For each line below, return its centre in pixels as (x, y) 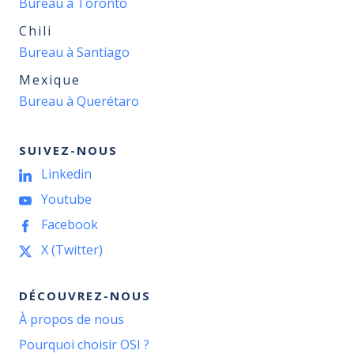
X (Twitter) (72, 250)
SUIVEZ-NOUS (68, 150)
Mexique (50, 80)
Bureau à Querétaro (79, 101)
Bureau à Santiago (74, 52)
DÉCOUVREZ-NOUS (85, 296)
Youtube (66, 199)
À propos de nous (72, 319)
